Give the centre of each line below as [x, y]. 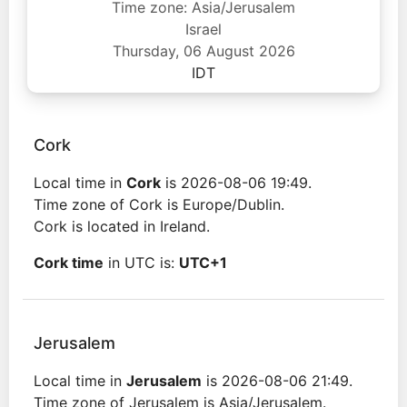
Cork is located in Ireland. [122, 226]
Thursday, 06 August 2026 [203, 51]
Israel [203, 29]
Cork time [69, 263]
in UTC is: [141, 263]
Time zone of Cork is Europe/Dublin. [159, 204]
